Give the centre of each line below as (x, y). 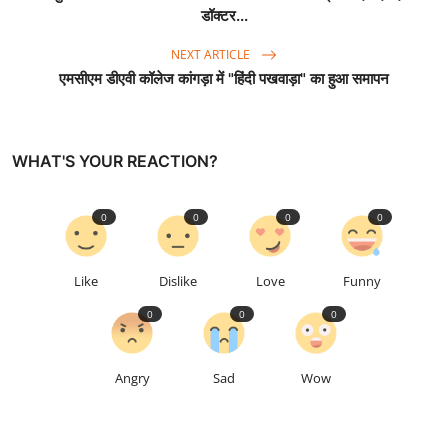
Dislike (178, 281)
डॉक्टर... (224, 16)
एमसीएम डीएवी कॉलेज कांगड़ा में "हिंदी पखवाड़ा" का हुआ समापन (224, 79)
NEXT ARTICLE (212, 54)
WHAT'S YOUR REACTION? (115, 161)
